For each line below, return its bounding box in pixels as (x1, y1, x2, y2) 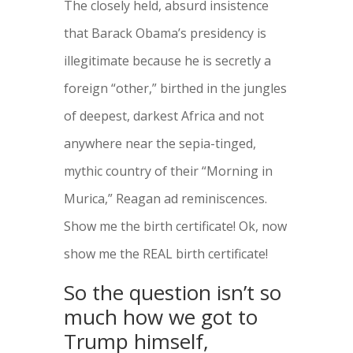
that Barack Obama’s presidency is (63, 24, 266, 43)
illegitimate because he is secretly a (63, 52, 271, 70)
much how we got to (63, 303, 258, 332)
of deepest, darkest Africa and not (63, 107, 264, 125)
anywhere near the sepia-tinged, (63, 135, 256, 153)
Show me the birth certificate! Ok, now (63, 217, 287, 236)
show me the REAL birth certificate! (63, 245, 274, 263)
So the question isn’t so (63, 278, 281, 307)
